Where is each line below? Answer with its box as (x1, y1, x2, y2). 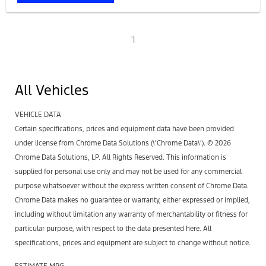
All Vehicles (15, 81, 88, 100)
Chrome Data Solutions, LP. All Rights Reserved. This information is (15, 153, 226, 162)
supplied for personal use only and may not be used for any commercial (15, 167, 242, 176)
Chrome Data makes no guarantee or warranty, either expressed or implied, (15, 196, 250, 205)
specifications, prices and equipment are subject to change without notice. (15, 239, 251, 248)
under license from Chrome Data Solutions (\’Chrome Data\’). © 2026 (15, 139, 231, 148)
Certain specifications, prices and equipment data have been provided (15, 125, 234, 134)
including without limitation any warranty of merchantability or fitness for (15, 210, 248, 219)
